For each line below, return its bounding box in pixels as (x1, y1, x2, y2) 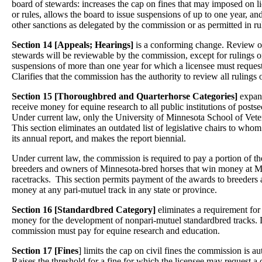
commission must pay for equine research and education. (12, 226, 220, 236)
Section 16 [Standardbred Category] (12, 205, 156, 215)
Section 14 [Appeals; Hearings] (12, 40, 133, 50)
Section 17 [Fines (12, 246, 78, 256)
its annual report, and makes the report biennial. (12, 133, 188, 143)
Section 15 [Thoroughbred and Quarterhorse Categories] (12, 91, 237, 101)
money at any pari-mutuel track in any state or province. (12, 185, 217, 195)
